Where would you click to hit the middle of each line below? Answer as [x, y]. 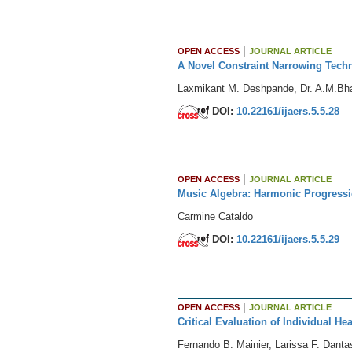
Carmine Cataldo [215, 216]
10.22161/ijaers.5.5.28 [288, 111]
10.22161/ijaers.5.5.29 [288, 239]
